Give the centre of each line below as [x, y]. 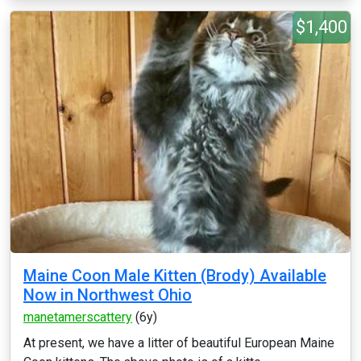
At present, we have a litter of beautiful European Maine [179, 343]
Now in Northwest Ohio [108, 295]
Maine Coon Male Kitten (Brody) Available [175, 276]
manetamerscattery [78, 317]
